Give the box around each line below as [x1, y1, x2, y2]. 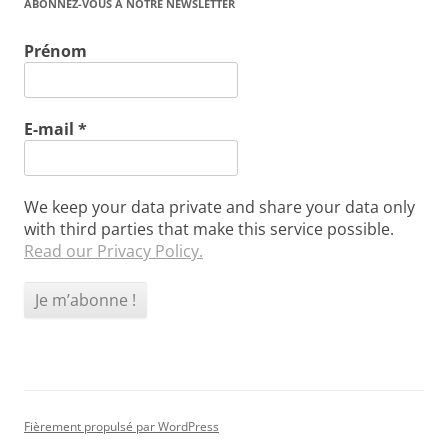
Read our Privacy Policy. [24, 239, 203, 262]
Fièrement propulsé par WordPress [24, 417, 219, 435]
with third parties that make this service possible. [24, 217, 394, 240]
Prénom [24, 39, 87, 62]
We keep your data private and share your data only [24, 195, 415, 218]
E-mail [24, 117, 78, 140]
